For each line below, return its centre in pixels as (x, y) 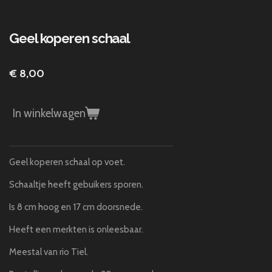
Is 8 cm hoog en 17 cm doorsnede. (76, 207)
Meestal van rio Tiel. (49, 252)
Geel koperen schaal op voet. (67, 162)
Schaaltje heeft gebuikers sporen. (76, 185)
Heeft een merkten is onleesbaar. (76, 230)
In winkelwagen (49, 113)
